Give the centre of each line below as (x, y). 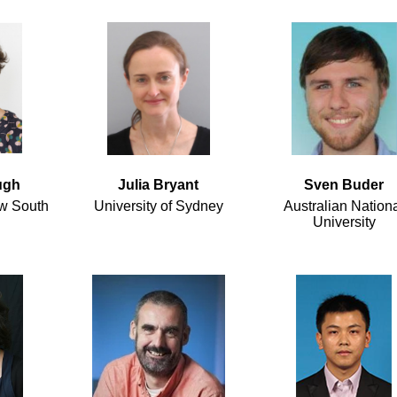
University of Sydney (158, 206)
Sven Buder (344, 185)
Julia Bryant (158, 185)
